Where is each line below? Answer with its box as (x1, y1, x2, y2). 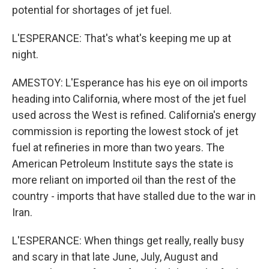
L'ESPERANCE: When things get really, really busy (12, 234, 244, 247)
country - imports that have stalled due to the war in (12, 190, 256, 202)
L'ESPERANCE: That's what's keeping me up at (12, 32, 231, 44)
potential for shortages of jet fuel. (12, 4, 172, 16)
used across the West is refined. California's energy (12, 109, 256, 121)
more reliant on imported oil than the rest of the (12, 174, 236, 186)
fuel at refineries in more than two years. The (12, 141, 225, 154)
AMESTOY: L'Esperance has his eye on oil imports (12, 76, 248, 89)
